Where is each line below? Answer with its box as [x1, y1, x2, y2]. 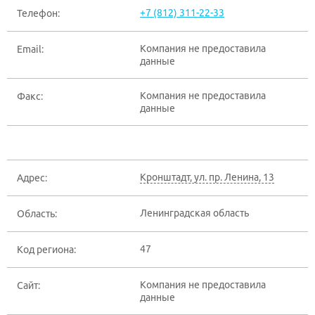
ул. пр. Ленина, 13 [194, 172, 274, 183]
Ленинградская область [140, 207, 249, 219]
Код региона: [17, 244, 76, 255]
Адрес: [17, 172, 47, 184]
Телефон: [17, 8, 60, 19]
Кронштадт [140, 172, 190, 183]
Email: [17, 44, 44, 55]
